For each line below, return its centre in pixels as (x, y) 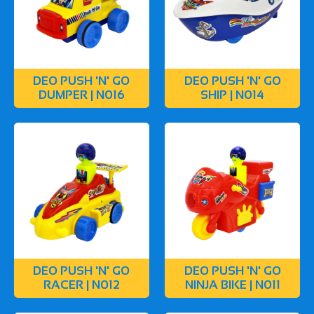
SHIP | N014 (233, 95)
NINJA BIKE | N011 (232, 285)
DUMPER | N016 (81, 95)
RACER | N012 (81, 285)
